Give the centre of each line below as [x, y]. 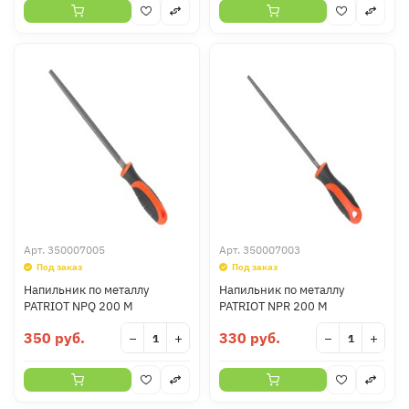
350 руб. [54, 338]
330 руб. [250, 338]
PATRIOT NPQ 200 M [79, 306]
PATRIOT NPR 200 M [273, 306]
